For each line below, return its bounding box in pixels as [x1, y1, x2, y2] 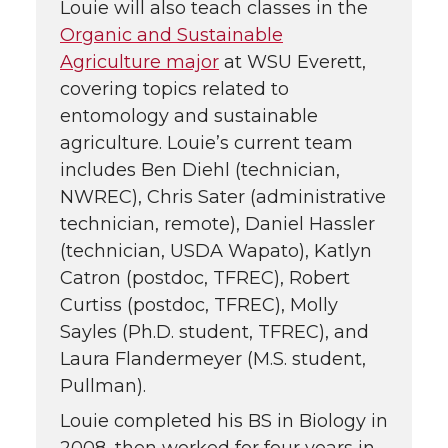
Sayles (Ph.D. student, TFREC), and [60, 321, 369, 344]
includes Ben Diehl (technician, [60, 159, 340, 182]
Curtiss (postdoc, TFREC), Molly [60, 294, 338, 317]
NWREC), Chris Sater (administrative [60, 186, 386, 209]
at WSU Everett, [219, 51, 366, 74]
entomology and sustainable [60, 105, 318, 128]
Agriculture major [60, 51, 219, 74]
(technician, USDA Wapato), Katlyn [60, 240, 372, 263]
